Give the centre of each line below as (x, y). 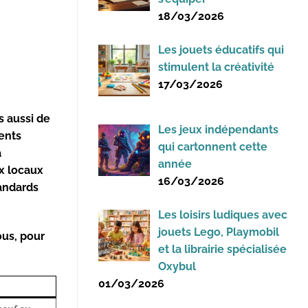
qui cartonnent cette (213, 146)
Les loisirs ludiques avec (223, 214)
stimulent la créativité (216, 67)
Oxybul (177, 266)
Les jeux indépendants (218, 129)
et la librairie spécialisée (222, 249)
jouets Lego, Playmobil (219, 232)
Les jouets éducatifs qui (221, 50)
